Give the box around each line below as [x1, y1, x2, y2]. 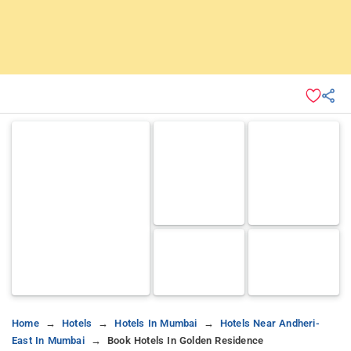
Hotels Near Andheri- [219, 317, 320, 329]
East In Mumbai [12, 334, 85, 346]
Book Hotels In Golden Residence [107, 334, 264, 346]
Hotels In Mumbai [114, 317, 197, 329]
